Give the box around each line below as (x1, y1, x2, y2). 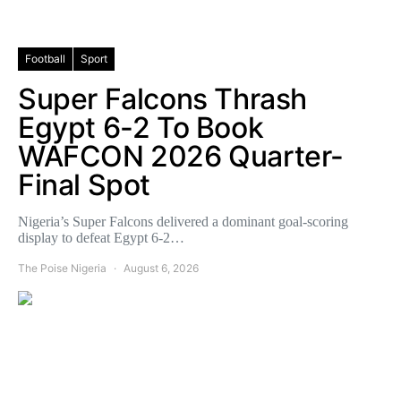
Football (25, 52, 65, 65)
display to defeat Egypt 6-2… (18, 230, 184, 245)
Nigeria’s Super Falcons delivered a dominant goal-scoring (18, 214, 348, 229)
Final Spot (18, 167, 150, 202)
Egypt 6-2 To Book (18, 110, 264, 145)
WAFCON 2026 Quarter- (18, 139, 345, 174)
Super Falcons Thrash (18, 81, 308, 116)
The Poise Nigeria (18, 261, 107, 275)
